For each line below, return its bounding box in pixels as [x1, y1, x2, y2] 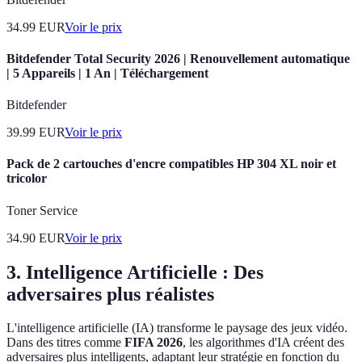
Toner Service [6, 203, 78, 217]
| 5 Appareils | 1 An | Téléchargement [6, 65, 208, 80]
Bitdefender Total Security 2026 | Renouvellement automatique [6, 51, 350, 65]
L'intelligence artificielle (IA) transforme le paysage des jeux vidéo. [6, 321, 347, 335]
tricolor [6, 171, 47, 186]
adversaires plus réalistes [6, 283, 214, 305]
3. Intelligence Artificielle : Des [6, 261, 263, 283]
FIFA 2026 [124, 335, 183, 350]
